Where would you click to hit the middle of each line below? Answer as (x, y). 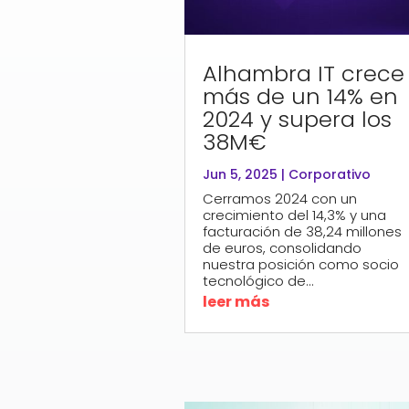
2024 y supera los (297, 119)
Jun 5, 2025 (240, 174)
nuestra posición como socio (300, 264)
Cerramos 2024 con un (279, 198)
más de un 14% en (300, 96)
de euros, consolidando (282, 247)
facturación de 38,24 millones (302, 231)
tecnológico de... (258, 280)
